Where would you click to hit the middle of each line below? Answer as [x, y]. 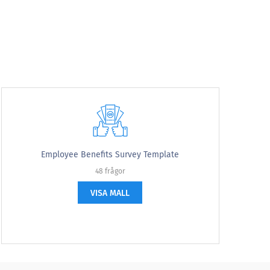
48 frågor [110, 171]
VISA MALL [110, 193]
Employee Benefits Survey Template [110, 155]
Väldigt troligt [170, 85]
